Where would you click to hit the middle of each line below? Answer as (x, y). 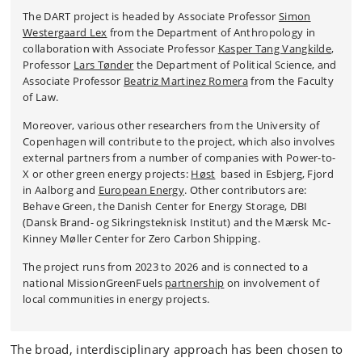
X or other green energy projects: (107, 174)
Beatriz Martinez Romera (186, 81)
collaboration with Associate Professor (120, 48)
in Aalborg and (61, 190)
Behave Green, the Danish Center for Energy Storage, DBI (165, 206)
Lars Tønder (104, 65)
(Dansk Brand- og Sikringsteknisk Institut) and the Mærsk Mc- (177, 222)
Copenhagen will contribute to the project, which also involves (179, 141)
